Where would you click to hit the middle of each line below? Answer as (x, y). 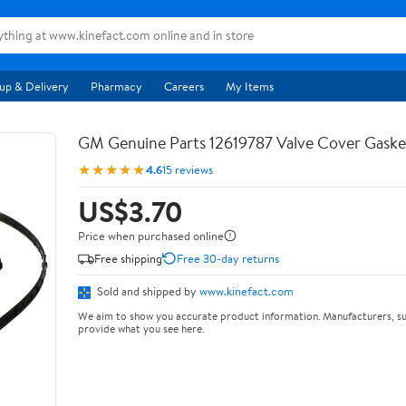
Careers (184, 86)
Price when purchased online (151, 236)
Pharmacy (116, 86)
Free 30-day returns (228, 258)
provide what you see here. (141, 328)
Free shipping (128, 258)
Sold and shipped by (147, 291)
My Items (250, 86)
